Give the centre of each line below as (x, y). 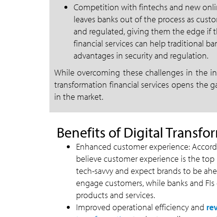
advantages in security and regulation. (141, 55)
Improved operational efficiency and (141, 207)
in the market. (79, 97)
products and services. (116, 195)
